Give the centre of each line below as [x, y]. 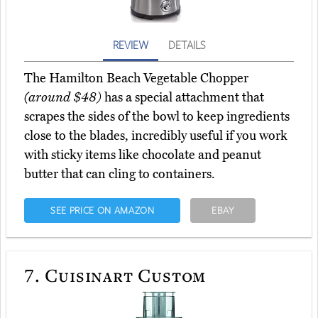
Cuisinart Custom [123, 275]
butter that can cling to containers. [120, 174]
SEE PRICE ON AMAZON [102, 210]
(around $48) [63, 98]
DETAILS [187, 45]
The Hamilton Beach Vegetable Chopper [136, 78]
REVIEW [131, 45]
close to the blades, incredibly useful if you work [156, 136]
